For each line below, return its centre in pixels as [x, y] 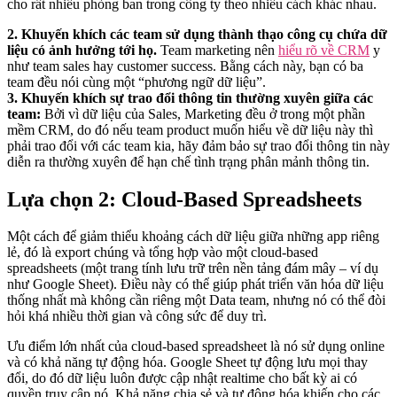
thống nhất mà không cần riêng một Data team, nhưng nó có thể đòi [196, 300]
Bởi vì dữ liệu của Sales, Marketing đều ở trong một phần [205, 113]
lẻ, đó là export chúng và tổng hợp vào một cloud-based [163, 253]
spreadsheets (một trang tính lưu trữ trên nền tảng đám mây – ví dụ [193, 269]
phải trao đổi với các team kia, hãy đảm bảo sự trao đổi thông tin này [198, 145]
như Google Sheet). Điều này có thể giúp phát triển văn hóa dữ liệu [195, 284]
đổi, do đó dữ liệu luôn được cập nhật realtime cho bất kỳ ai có [182, 378]
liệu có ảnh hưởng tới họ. [84, 50]
